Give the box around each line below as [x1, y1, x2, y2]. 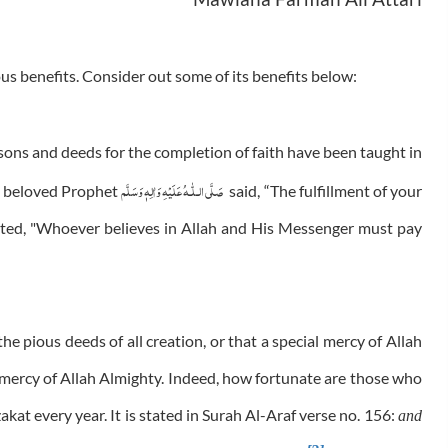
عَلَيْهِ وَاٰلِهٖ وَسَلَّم [120, 175, 184, 204]
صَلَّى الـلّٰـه [183, 175, 224, 204]
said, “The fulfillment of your [223, 181, 422, 201]
